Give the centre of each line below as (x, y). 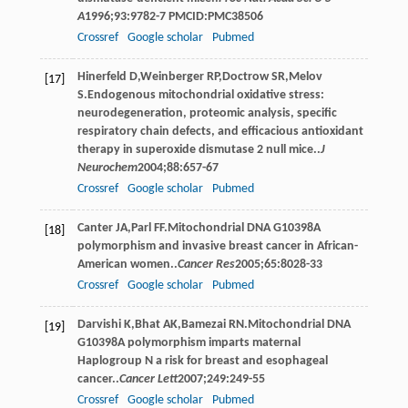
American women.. (127, 264)
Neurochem (107, 168)
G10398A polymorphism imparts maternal (189, 342)
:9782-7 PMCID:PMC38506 (194, 16)
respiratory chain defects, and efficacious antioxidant (220, 131)
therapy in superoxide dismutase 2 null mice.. (199, 149)
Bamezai (203, 324)
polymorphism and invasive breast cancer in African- (217, 246)
